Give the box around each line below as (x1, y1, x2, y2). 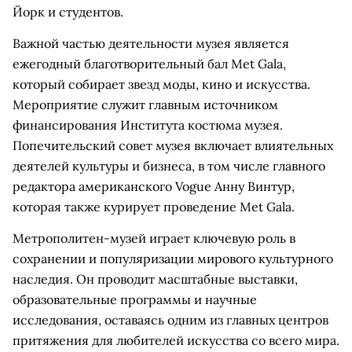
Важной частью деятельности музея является (13, 35, 289, 51)
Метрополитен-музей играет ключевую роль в (13, 230, 295, 246)
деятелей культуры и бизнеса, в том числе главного (13, 158, 325, 174)
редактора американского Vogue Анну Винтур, (13, 178, 295, 194)
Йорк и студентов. (13, 4, 123, 20)
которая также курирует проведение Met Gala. (13, 199, 295, 214)
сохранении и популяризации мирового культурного (13, 251, 333, 266)
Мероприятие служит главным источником (13, 97, 278, 112)
